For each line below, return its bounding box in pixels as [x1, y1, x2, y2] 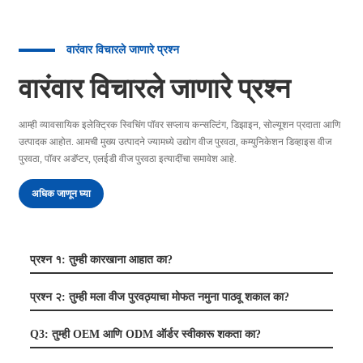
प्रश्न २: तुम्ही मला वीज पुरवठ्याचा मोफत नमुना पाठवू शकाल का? [29, 290, 289, 303]
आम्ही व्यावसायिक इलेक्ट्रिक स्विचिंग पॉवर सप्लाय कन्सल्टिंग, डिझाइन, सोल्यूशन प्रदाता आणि [18, 118, 340, 130]
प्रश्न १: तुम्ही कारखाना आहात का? [29, 253, 173, 266]
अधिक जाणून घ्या [31, 187, 91, 199]
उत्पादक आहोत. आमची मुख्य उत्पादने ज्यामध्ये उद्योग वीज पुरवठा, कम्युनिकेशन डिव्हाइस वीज [18, 135, 331, 147]
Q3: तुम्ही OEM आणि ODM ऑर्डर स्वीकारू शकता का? [29, 327, 261, 340]
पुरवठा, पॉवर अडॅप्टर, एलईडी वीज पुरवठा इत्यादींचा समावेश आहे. [18, 152, 237, 164]
